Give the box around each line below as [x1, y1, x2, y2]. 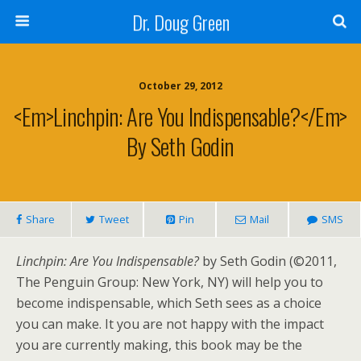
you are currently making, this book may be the [16, 336, 302, 354]
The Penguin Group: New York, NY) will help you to [16, 273, 323, 291]
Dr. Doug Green [131, 7, 230, 36]
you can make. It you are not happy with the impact [16, 315, 324, 333]
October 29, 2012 [139, 79, 222, 93]
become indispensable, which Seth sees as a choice [16, 294, 322, 312]
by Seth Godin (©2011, [199, 252, 337, 270]
